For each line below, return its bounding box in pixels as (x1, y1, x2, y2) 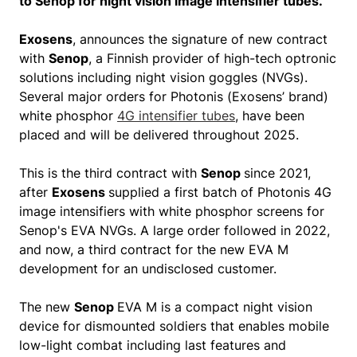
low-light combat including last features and (19, 337, 286, 353)
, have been (235, 108, 304, 124)
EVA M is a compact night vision (117, 299, 312, 315)
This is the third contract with (19, 165, 201, 181)
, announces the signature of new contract (73, 31, 328, 47)
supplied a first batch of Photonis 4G (108, 184, 331, 200)
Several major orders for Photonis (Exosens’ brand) (19, 88, 328, 104)
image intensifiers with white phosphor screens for (19, 203, 324, 219)
